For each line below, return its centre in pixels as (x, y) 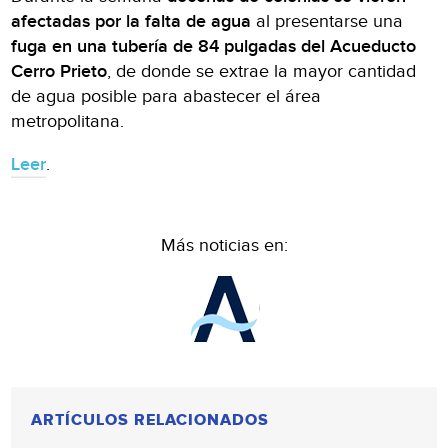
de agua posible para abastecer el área (166, 96)
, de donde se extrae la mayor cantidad (262, 71)
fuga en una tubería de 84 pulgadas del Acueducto (214, 46)
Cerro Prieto (59, 71)
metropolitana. (68, 121)
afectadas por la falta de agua (131, 21)
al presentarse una (327, 21)
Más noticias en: (224, 245)
